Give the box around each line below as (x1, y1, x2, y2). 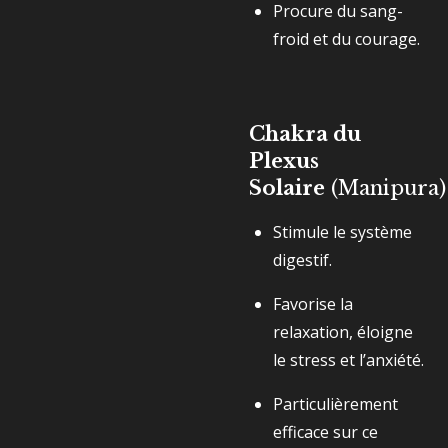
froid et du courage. (273, 28, 420, 50)
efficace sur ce (273, 421, 378, 443)
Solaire (249, 176, 325, 200)
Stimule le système (273, 221, 412, 243)
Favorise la (273, 293, 353, 315)
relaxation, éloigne (273, 321, 413, 343)
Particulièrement (273, 393, 398, 415)
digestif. (273, 249, 332, 271)
